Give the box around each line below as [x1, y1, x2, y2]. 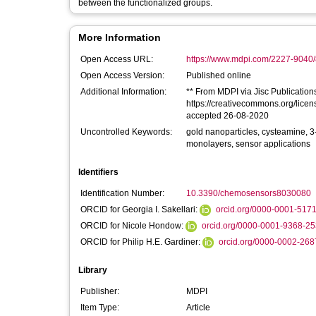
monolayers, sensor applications [186, 139, 310, 149]
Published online [186, 71, 251, 80]
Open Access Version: [80, 71, 164, 80]
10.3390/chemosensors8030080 [186, 188, 311, 198]
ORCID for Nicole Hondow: [80, 221, 186, 231]
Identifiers [78, 167, 119, 177]
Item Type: [80, 303, 119, 312]
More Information [78, 32, 161, 43]
